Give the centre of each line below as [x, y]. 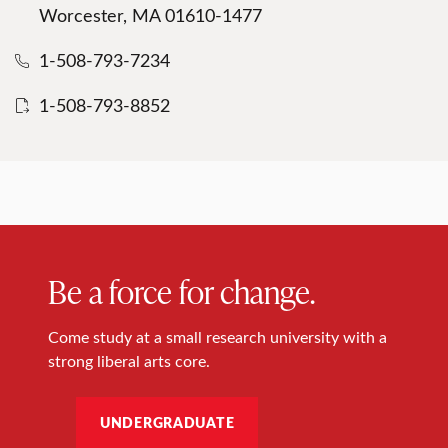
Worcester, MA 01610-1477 [150, 14]
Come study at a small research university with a [217, 336]
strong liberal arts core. [129, 360]
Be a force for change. [181, 290]
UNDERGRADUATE [167, 421]
